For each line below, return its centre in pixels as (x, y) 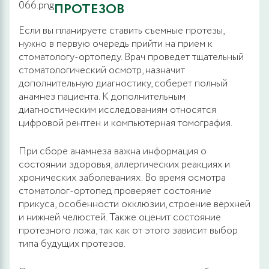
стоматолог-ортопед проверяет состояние (115, 191)
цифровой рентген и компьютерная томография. (125, 123)
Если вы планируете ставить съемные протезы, (121, 31)
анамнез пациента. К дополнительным (102, 97)
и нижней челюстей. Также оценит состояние (120, 217)
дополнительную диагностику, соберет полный (123, 83)
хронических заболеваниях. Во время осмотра (122, 178)
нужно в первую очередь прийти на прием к (116, 44)
